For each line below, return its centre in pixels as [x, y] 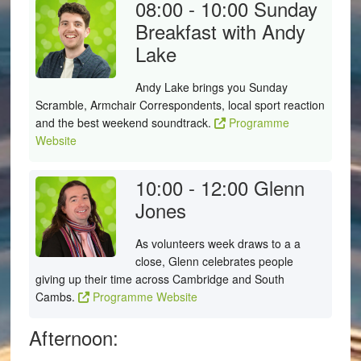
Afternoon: [73, 337]
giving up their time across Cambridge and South [160, 279]
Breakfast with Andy [220, 31]
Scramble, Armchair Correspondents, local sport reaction [180, 105]
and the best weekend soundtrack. [124, 122]
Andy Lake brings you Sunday [211, 87]
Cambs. [56, 297]
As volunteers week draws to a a [218, 243]
